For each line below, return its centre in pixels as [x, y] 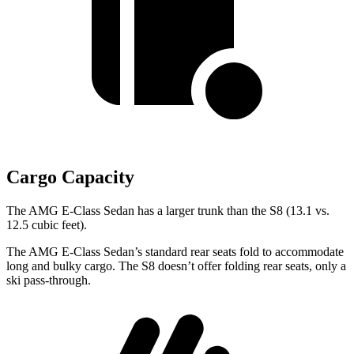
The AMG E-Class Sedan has [82, 211]
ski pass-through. [49, 280]
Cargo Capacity [70, 177]
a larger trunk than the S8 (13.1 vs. [243, 211]
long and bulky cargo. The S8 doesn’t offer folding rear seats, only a [176, 266]
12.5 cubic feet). [47, 225]
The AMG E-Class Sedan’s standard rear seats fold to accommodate [175, 252]
